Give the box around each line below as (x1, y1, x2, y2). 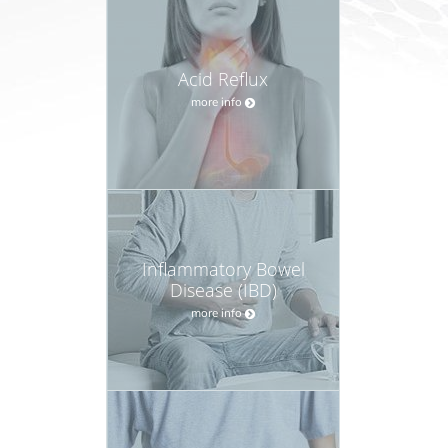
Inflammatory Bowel (141, 256, 305, 281)
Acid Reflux (178, 66, 268, 91)
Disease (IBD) (169, 277, 277, 302)
